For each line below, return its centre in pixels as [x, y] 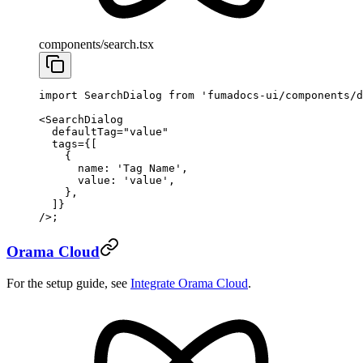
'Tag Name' [149, 168]
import [58, 95]
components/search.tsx [96, 44]
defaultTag [78, 131]
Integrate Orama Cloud [189, 284]
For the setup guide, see [68, 284]
